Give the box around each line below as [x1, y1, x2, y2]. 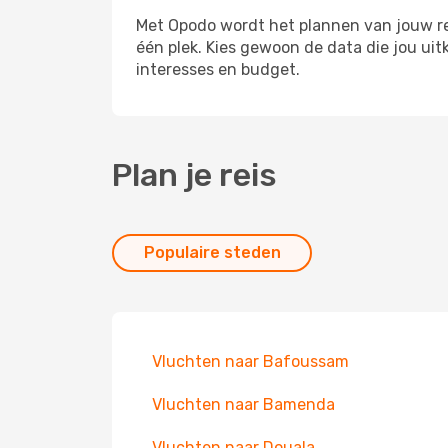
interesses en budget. [136, 60, 300, 79]
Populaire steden [143, 243, 281, 262]
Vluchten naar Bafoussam [152, 352, 349, 371]
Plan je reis [112, 156, 277, 194]
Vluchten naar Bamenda [152, 395, 335, 414]
